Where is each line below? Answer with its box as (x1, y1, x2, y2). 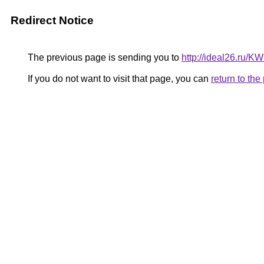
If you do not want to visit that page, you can (25, 74, 211, 84)
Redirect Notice (11, 14, 94, 27)
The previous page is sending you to (25, 52, 181, 62)
